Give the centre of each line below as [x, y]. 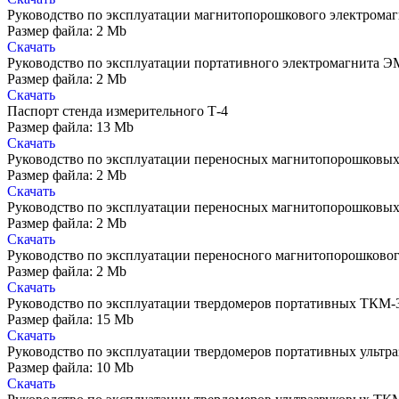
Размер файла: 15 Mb [70, 320]
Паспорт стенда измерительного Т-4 [118, 111]
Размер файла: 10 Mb [70, 368]
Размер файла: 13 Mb [70, 127]
